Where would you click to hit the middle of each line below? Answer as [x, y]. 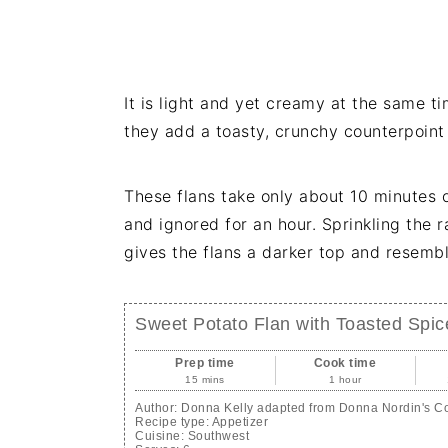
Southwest [218, 436]
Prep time [205, 363]
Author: [158, 408]
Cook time [345, 363]
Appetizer [239, 422]
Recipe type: [173, 422]
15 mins [205, 379]
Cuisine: [161, 436]
